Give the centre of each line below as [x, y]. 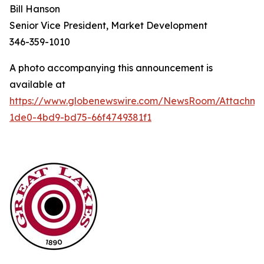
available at [37, 84]
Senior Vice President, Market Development [108, 25]
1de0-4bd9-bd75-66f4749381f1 [80, 117]
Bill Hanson [35, 9]
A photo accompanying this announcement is [111, 67]
